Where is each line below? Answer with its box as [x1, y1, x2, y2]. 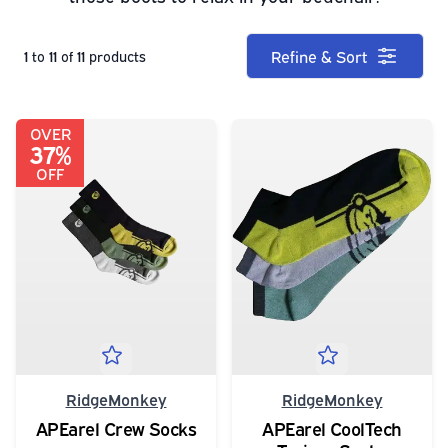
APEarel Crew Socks [35, 416, 197, 440]
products [89, 46, 146, 65]
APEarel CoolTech [262, 416, 402, 440]
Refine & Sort [271, 45, 367, 67]
